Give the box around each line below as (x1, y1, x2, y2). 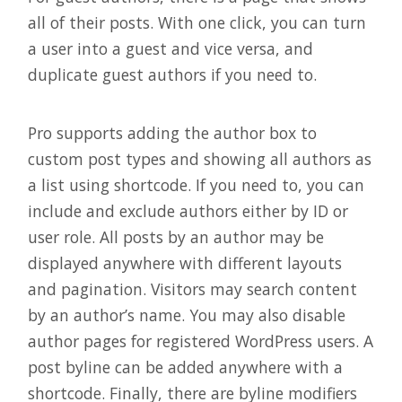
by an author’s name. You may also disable (28, 303, 345, 326)
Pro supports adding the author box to (28, 121, 317, 144)
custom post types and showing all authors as (28, 147, 371, 170)
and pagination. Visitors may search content (28, 277, 357, 300)
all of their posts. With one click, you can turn (28, 12, 366, 34)
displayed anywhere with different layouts (28, 251, 342, 274)
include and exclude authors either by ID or (28, 199, 348, 222)
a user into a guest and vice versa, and (28, 38, 313, 60)
